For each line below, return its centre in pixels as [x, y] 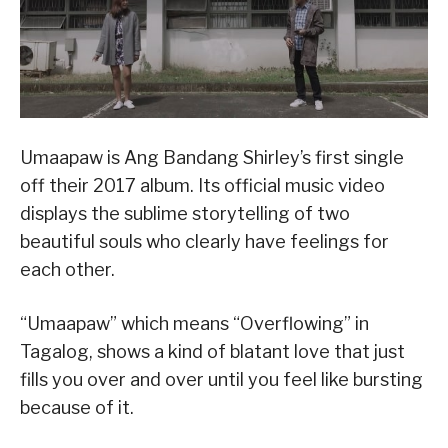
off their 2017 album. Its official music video [202, 185]
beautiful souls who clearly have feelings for [204, 241]
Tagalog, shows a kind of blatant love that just [212, 351]
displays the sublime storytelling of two [185, 213]
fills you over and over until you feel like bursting [221, 379]
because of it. [77, 407]
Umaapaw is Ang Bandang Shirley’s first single [212, 157]
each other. [67, 269]
